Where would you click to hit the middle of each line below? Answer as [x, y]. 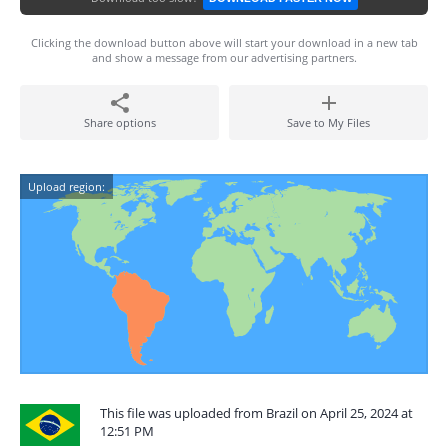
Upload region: [66, 186]
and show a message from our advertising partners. [224, 57]
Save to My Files [328, 122]
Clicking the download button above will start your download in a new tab [224, 42]
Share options [119, 122]
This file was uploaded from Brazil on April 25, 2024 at [256, 413]
